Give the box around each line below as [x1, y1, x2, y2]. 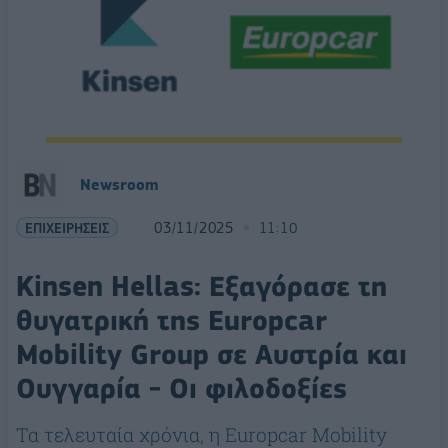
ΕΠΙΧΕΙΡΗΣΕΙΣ [25, 219, 109, 237]
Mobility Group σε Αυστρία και [16, 338, 407, 372]
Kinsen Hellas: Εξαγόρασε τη [16, 270, 387, 304]
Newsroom [80, 176, 158, 195]
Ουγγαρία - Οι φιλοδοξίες [16, 372, 347, 406]
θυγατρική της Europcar [16, 304, 327, 338]
